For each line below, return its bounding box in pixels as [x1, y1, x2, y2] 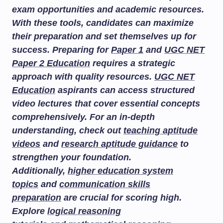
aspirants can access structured [55, 85, 195, 95]
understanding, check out [12, 125, 123, 135]
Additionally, [12, 166, 68, 176]
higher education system [68, 166, 173, 176]
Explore [12, 206, 47, 216]
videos [12, 139, 40, 149]
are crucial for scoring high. [61, 193, 182, 203]
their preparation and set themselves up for [12, 31, 196, 41]
